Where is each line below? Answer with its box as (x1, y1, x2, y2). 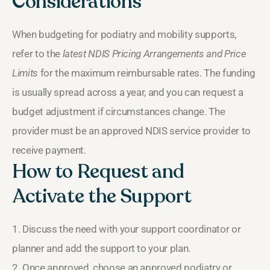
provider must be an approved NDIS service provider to (12, 124, 251, 137)
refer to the (12, 47, 63, 60)
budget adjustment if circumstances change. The (12, 105, 225, 118)
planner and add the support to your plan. (12, 242, 191, 254)
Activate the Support (12, 183, 192, 210)
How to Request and (12, 158, 184, 185)
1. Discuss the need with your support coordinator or (12, 222, 241, 235)
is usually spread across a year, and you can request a (12, 86, 243, 98)
